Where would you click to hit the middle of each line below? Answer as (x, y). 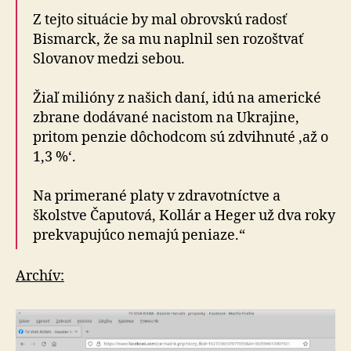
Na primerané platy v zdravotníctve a (157, 196)
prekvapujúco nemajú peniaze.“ (139, 235)
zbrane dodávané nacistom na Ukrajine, (166, 118)
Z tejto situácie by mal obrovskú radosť (160, 20)
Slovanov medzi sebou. (109, 59)
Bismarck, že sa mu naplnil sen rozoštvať (168, 39)
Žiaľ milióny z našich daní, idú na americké (177, 98)
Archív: (40, 276)
